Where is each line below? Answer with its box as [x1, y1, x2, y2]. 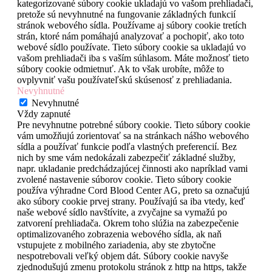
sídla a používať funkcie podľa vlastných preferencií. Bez [17, 141, 237, 152]
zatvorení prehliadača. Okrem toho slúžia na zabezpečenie [17, 218, 239, 229]
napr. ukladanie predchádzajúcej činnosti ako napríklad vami [17, 163, 248, 174]
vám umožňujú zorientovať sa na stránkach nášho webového [17, 131, 249, 141]
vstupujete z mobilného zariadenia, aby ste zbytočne [17, 240, 216, 251]
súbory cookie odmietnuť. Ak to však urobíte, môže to [17, 64, 224, 75]
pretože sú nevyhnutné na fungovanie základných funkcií [17, 9, 236, 20]
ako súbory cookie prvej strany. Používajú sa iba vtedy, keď [17, 196, 245, 207]
